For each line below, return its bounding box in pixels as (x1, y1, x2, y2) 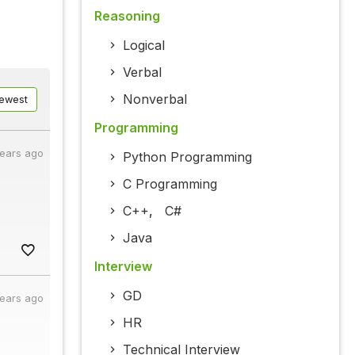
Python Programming (122, 149, 252, 166)
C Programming (122, 176, 217, 193)
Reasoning (94, 8, 160, 25)
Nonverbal (122, 91, 187, 108)
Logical (122, 37, 165, 54)
